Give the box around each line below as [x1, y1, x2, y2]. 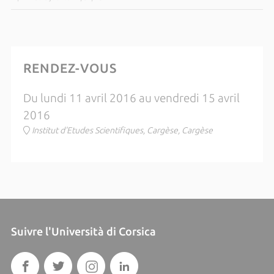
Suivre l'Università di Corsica [10, 225, 156, 237]
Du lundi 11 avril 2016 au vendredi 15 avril [23, 92, 240, 105]
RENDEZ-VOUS [23, 61, 117, 75]
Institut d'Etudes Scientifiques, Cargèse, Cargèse [31, 125, 213, 135]
